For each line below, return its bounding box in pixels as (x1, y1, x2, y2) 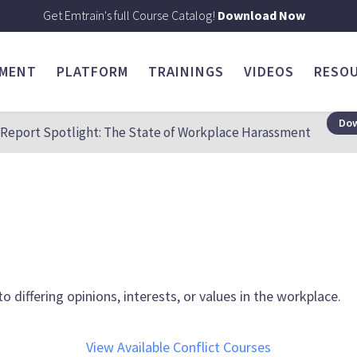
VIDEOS (243, 61, 294, 82)
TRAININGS (147, 61, 224, 82)
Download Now (218, 7, 306, 23)
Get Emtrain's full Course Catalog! (43, 7, 218, 23)
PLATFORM (56, 61, 128, 82)
